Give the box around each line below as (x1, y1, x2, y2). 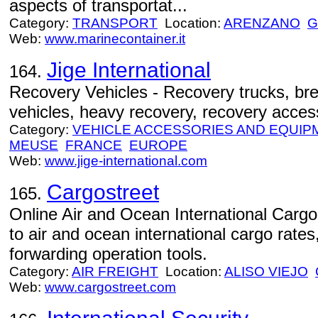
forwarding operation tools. (9, 244, 207, 263)
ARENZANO (224, 16, 300, 31)
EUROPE (129, 138, 187, 153)
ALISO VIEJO (224, 264, 308, 279)
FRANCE (65, 138, 122, 153)
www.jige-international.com (45, 153, 207, 168)
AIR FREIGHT (72, 264, 158, 279)
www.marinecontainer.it (45, 31, 185, 46)
